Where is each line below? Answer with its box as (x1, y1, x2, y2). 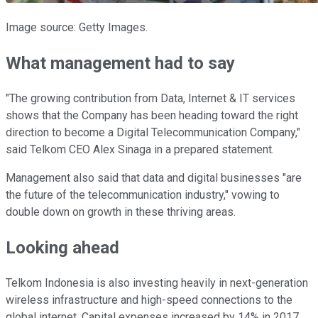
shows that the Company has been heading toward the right (6, 109, 298, 123)
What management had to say (6, 53, 235, 74)
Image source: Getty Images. (6, 21, 148, 35)
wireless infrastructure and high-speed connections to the (6, 293, 292, 307)
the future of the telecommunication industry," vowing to (6, 188, 280, 202)
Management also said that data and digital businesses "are (6, 171, 302, 185)
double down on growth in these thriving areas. (6, 205, 236, 219)
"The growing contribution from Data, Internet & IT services (6, 92, 295, 106)
